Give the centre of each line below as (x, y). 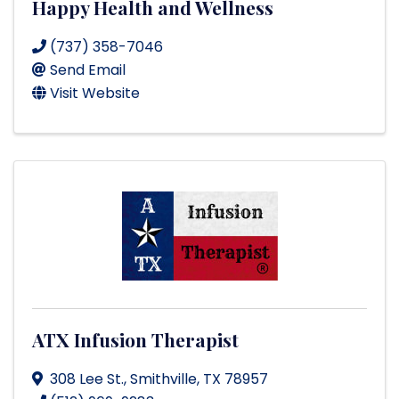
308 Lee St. (87, 379)
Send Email (88, 70)
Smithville (163, 379)
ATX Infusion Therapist (135, 340)
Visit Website (95, 94)
